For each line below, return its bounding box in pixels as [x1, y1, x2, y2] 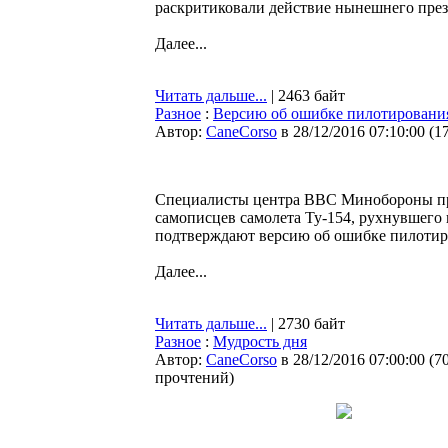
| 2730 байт [267, 315, 345, 332]
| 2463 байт [267, 87, 345, 104]
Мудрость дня [213, 333, 307, 350]
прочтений [155, 369, 229, 386]
